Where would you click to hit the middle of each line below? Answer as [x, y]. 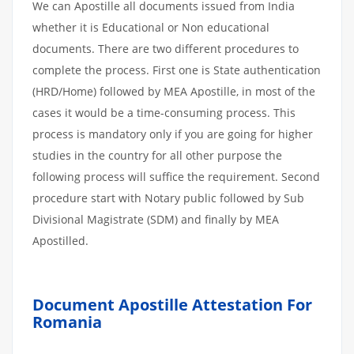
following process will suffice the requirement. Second [176, 177]
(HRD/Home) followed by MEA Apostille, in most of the [174, 91]
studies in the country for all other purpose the [157, 155]
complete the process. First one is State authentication [177, 70]
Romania [67, 322]
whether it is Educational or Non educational [151, 27]
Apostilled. [60, 241]
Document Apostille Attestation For [172, 305]
